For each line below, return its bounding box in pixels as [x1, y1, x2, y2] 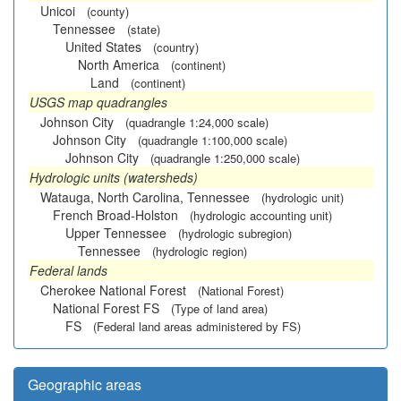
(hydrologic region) [152, 243, 247, 260]
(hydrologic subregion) [178, 225, 292, 242]
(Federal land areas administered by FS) [93, 318, 301, 335]
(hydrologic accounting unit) [190, 207, 332, 224]
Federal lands [30, 261, 107, 279]
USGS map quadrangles [30, 93, 167, 111]
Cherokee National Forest [40, 281, 186, 299]
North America [78, 55, 159, 73]
